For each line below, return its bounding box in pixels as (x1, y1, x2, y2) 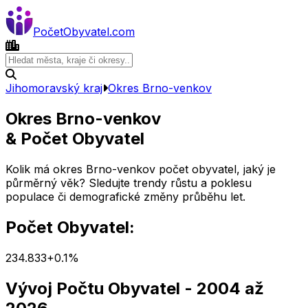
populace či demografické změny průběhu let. (5, 189, 245, 203)
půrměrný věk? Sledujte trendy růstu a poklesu (5, 175, 252, 190)
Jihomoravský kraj (5, 81, 102, 95)
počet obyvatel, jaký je (155, 162, 276, 176)
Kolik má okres (5, 162, 86, 176)
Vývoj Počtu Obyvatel (5, 278, 180, 298)
